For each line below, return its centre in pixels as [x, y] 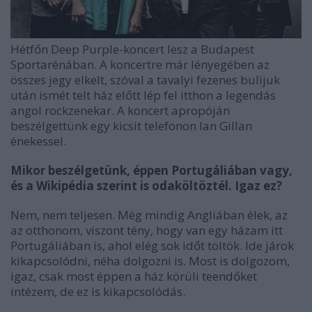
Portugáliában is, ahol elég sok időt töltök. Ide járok [152, 246]
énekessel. [38, 141]
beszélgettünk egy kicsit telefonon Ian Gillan [131, 126]
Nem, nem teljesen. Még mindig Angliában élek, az [149, 215]
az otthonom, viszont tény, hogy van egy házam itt [147, 231]
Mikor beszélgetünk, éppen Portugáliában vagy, [151, 171]
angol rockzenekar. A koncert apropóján [120, 111]
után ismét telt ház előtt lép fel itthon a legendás [143, 95]
